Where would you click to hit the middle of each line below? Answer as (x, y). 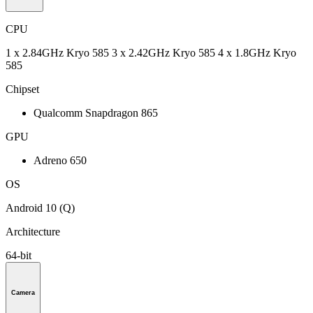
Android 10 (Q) (40, 208)
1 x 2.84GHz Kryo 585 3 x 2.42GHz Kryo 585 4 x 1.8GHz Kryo (151, 52)
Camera (23, 292)
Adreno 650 (60, 160)
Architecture (33, 231)
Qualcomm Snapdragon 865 (96, 112)
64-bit (19, 255)
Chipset (22, 89)
